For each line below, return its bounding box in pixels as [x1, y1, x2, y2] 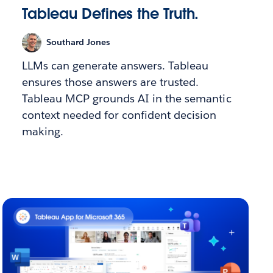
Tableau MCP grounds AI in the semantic [21, 91, 232, 105]
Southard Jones [46, 37, 110, 48]
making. [21, 124, 63, 138]
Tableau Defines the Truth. [21, 4, 199, 23]
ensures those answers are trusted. [21, 74, 199, 89]
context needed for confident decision [21, 107, 217, 122]
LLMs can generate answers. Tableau [21, 58, 209, 73]
